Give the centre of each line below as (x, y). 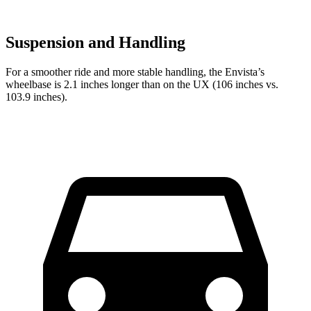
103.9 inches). (36, 96)
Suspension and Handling (95, 42)
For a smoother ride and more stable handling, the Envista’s (135, 72)
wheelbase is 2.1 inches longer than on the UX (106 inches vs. (142, 84)
